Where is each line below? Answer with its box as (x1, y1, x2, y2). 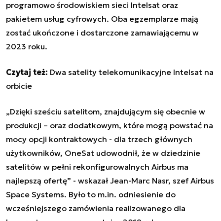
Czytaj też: (6, 67, 48, 77)
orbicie (6, 81, 32, 91)
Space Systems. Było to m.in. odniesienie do (6, 189, 176, 200)
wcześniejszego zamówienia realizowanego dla (6, 203, 185, 214)
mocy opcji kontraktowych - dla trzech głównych (6, 134, 192, 145)
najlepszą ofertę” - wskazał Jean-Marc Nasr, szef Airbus (6, 176, 214, 186)
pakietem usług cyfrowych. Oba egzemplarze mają (6, 14, 198, 24)
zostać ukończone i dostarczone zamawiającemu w (6, 28, 199, 38)
